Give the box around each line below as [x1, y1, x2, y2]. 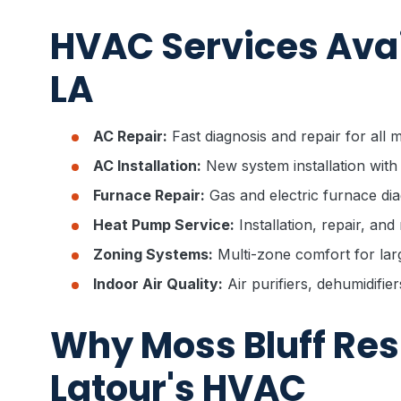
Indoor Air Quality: [93, 275, 223, 293]
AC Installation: [93, 157, 201, 175]
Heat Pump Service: [93, 216, 235, 234]
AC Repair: [93, 127, 167, 145]
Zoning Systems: [93, 245, 213, 263]
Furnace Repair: [93, 186, 205, 204]
